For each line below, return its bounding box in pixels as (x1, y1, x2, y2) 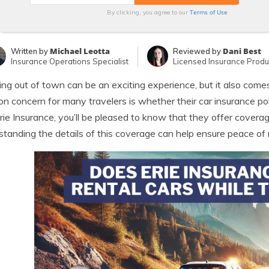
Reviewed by (173, 46, 223, 56)
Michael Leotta (50, 46, 110, 56)
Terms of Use (189, 8, 228, 16)
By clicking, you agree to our (106, 8, 190, 16)
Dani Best (223, 46, 261, 56)
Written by (11, 46, 50, 56)
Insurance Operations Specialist (11, 56, 128, 66)
